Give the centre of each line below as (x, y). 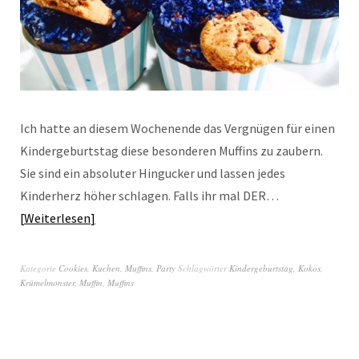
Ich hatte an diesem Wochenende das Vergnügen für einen (177, 128)
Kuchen (106, 268)
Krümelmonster (47, 282)
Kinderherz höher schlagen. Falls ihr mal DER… (149, 195)
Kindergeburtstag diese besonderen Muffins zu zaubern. (171, 150)
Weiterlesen (57, 218)
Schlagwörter (204, 268)
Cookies (73, 268)
